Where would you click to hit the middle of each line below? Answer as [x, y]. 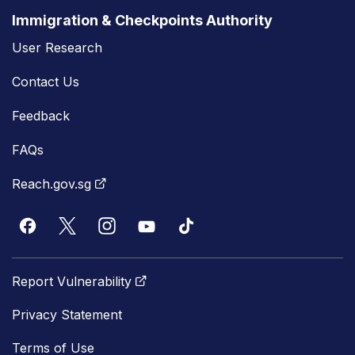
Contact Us [46, 81]
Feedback [41, 115]
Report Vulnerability [72, 281]
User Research [57, 47]
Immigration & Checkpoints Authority [142, 20]
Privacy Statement [67, 314]
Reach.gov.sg [52, 183]
